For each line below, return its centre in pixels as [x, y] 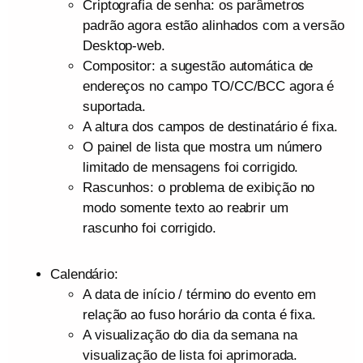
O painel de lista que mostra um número [203, 147]
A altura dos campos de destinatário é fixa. [210, 127]
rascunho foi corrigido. [149, 228]
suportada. [115, 107]
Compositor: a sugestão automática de [198, 66]
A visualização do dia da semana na [190, 335]
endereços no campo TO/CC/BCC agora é [209, 86]
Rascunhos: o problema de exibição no [199, 188]
